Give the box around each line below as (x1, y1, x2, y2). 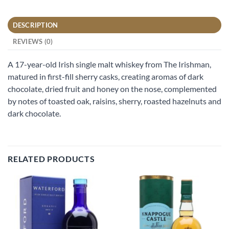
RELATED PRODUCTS (8, 154, 95, 164)
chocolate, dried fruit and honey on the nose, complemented (8, 84, 217, 94)
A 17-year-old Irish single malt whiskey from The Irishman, (8, 59, 211, 70)
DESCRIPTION (12, 21, 58, 30)
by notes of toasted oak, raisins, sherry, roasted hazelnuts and (8, 96, 221, 106)
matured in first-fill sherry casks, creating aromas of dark (8, 72, 203, 82)
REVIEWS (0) (12, 37, 53, 46)
